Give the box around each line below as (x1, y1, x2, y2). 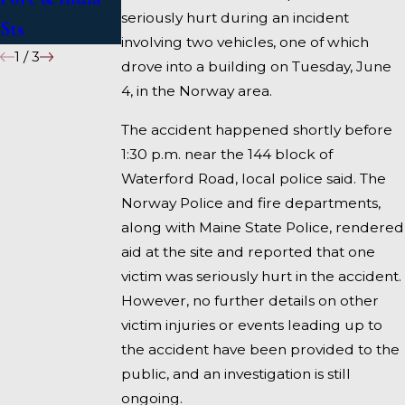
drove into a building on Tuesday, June (121, 58, 392, 76)
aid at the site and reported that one (121, 242, 376, 260)
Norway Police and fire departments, (121, 193, 381, 212)
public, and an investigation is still (121, 364, 352, 382)
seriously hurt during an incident (121, 9, 350, 27)
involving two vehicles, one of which (121, 33, 370, 52)
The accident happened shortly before (121, 120, 393, 138)
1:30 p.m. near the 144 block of (121, 145, 334, 163)
